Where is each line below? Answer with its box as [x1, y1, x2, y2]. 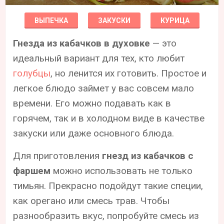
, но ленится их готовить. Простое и [50, 67, 207, 79]
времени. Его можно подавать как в [13, 97, 171, 109]
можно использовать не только [50, 164, 193, 176]
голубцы [13, 67, 51, 79]
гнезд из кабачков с [102, 149, 194, 161]
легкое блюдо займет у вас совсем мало [13, 82, 194, 94]
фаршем [13, 164, 51, 176]
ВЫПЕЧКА [34, 16, 68, 24]
